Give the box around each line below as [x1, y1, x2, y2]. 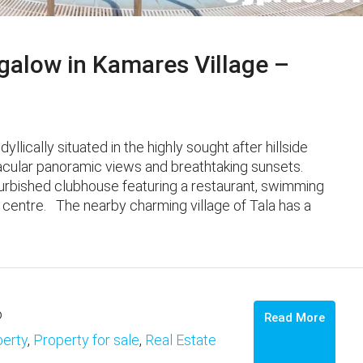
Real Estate [145, 331, 216, 349]
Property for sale [33, 331, 139, 349]
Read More [264, 310, 325, 325]
